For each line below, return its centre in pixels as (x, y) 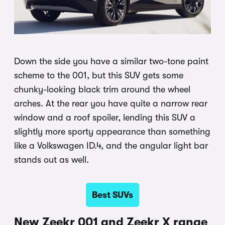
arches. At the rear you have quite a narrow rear (111, 104)
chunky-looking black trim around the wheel (102, 90)
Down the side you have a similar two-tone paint (111, 62)
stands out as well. (51, 160)
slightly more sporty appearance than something (112, 132)
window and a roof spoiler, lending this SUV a (105, 118)
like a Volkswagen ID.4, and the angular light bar (111, 146)
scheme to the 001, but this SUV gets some (99, 76)
